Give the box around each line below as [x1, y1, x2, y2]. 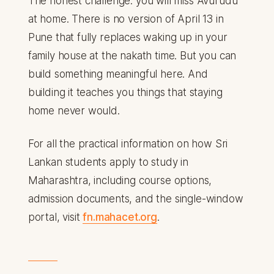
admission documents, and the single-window [28, 193, 243, 206]
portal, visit [28, 211, 83, 224]
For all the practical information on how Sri [28, 138, 228, 150]
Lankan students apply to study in [28, 156, 189, 169]
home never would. [28, 105, 120, 117]
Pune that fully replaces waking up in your [28, 31, 228, 44]
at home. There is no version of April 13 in [28, 13, 224, 26]
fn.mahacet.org [83, 211, 157, 224]
